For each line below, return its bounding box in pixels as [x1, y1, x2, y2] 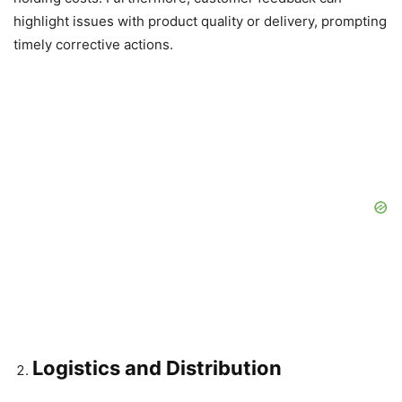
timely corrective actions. [13, 36, 173, 54]
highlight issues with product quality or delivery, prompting [13, 13, 387, 31]
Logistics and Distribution [32, 356, 282, 380]
